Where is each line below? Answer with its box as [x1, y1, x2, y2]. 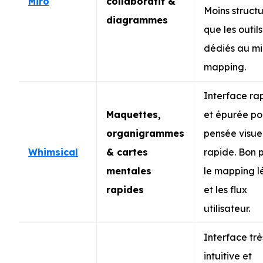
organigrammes [106, 127, 184, 139]
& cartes [106, 146, 148, 158]
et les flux [204, 183, 247, 195]
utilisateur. [204, 202, 250, 214]
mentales [106, 164, 151, 177]
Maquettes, [106, 108, 161, 120]
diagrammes [106, 14, 168, 26]
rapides [106, 183, 144, 195]
